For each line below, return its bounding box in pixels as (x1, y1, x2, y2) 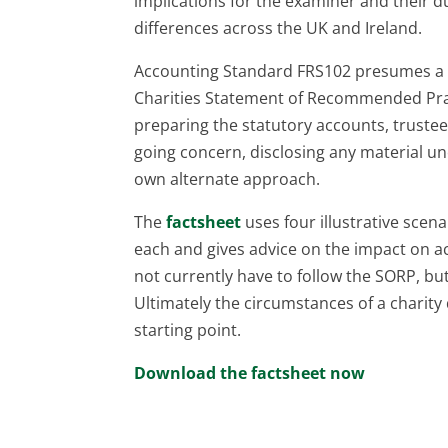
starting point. (134, 318, 242, 341)
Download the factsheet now (134, 361, 366, 384)
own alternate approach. (134, 167, 321, 190)
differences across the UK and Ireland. (134, 16, 423, 39)
